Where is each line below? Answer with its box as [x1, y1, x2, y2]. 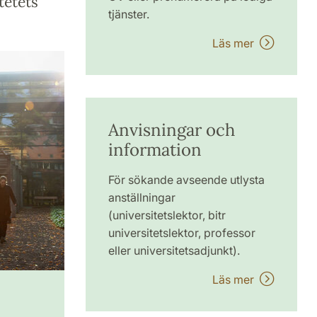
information [108, 139, 202, 161]
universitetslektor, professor [108, 226, 255, 240]
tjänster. [108, 7, 149, 21]
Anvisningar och [108, 119, 235, 141]
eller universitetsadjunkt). [108, 243, 240, 258]
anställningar [108, 190, 175, 204]
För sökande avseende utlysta [108, 173, 265, 187]
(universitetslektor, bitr [108, 208, 226, 222]
